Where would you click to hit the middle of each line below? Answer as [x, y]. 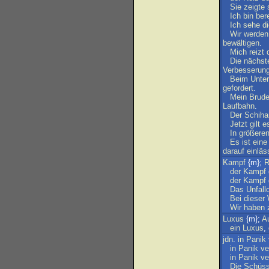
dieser [254, 198]
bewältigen [241, 43]
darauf [234, 151]
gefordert [238, 88]
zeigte [254, 7]
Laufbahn [239, 106]
